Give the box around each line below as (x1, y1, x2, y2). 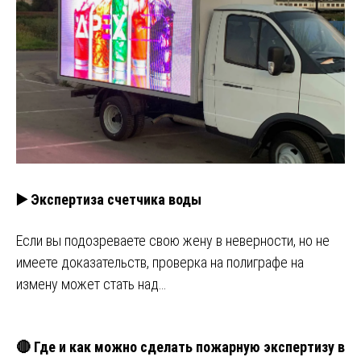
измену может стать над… (16, 276, 166, 293)
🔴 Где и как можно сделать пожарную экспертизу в (16, 338, 345, 356)
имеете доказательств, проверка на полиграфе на (16, 254, 304, 272)
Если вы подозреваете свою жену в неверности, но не (16, 232, 330, 250)
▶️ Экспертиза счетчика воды (16, 191, 201, 209)
